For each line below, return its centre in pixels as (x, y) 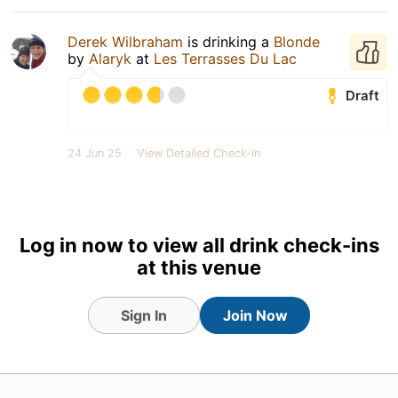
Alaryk (110, 58)
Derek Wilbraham (125, 41)
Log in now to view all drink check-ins (199, 245)
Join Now (255, 315)
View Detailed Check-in (199, 153)
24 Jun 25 (95, 153)
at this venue (199, 267)
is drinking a (228, 41)
